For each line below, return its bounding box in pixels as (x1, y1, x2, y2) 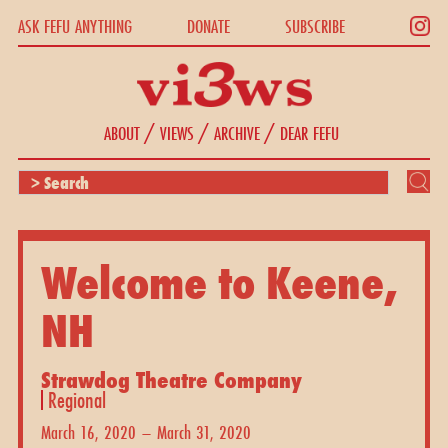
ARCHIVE (214, 119, 260, 146)
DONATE (186, 12, 230, 39)
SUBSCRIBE (285, 12, 346, 39)
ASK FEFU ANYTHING (17, 12, 132, 39)
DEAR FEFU (280, 119, 339, 146)
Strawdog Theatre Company (40, 363, 302, 395)
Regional (47, 383, 106, 415)
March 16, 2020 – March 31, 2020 (40, 418, 251, 445)
